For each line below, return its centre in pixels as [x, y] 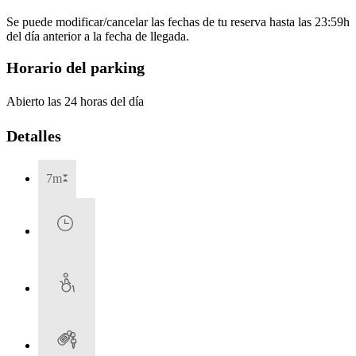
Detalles [34, 135]
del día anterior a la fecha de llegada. [98, 36]
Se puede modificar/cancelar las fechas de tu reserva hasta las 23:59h [178, 21]
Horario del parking [75, 68]
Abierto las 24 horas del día [75, 101]
